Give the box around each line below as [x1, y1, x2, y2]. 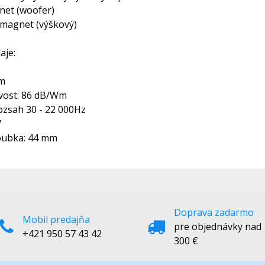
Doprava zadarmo [174, 206, 254, 219]
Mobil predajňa [22, 213, 90, 226]
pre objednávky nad [174, 220, 261, 233]
